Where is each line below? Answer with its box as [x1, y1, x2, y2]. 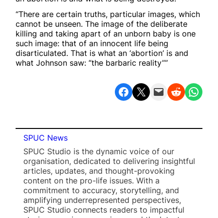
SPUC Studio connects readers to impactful [23, 204, 184, 215]
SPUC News [23, 132, 68, 143]
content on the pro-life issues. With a [23, 175, 160, 185]
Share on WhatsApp [187, 84, 195, 98]
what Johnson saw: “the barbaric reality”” [16, 57, 168, 68]
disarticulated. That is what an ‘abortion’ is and [16, 48, 188, 58]
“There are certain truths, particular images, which [16, 9, 200, 19]
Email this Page [152, 84, 159, 98]
